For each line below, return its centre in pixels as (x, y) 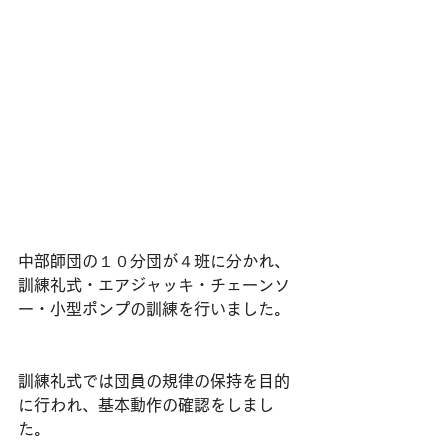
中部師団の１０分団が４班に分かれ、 (154, 261)
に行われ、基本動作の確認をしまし (146, 405)
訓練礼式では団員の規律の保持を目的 (154, 381)
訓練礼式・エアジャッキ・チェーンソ (154, 285)
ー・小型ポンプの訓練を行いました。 (154, 309)
